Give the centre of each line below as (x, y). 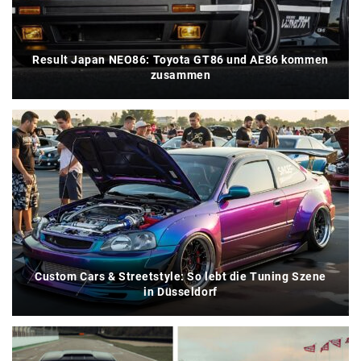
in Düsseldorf (180, 291)
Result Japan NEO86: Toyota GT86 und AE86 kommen (180, 59)
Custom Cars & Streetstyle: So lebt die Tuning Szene (180, 276)
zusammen (180, 75)
